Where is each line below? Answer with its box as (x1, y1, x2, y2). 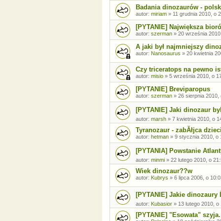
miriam (151, 11, 167, 17)
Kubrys (151, 175, 168, 181)
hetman (151, 134, 169, 140)
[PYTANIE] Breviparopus (136, 85, 210, 93)
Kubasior (151, 200, 172, 207)
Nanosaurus (151, 50, 181, 57)
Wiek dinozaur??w (136, 167, 192, 175)
